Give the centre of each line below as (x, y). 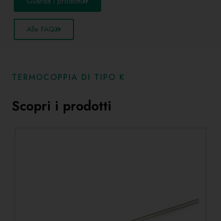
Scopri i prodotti (62, 106)
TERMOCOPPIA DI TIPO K (69, 77)
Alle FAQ (41, 29)
